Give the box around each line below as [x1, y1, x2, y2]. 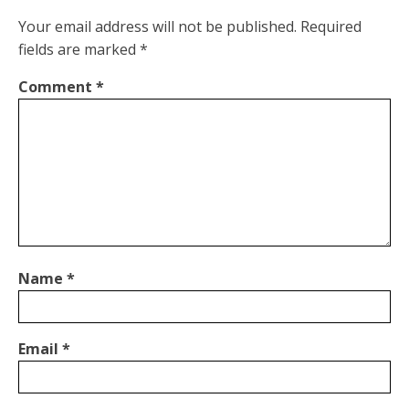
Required [300, 16, 362, 37]
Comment [18, 77, 96, 97]
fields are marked [18, 39, 140, 59]
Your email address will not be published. [18, 16, 297, 37]
